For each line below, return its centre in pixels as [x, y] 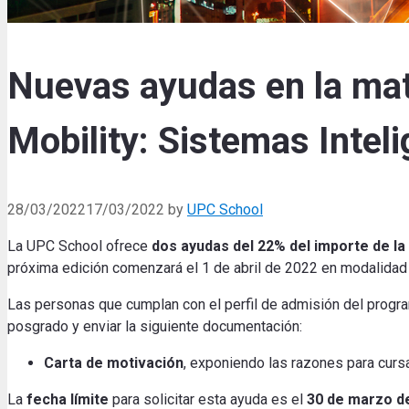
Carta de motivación [114, 362]
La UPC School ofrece [79, 246]
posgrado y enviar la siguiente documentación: [155, 326]
